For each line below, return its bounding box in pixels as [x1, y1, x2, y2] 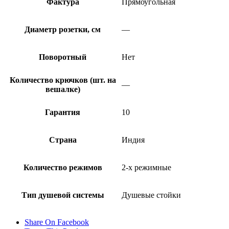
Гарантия [45, 107, 80, 117]
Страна [49, 135, 77, 144]
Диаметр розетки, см [25, 25, 101, 34]
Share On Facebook [25, 217, 89, 226]
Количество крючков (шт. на [9, 75, 116, 84]
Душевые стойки [122, 190, 181, 199]
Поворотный [39, 52, 86, 61]
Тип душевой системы [21, 190, 104, 199]
